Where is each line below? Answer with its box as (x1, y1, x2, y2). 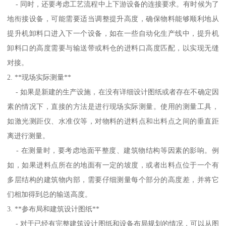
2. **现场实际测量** (7, 73, 72, 81)
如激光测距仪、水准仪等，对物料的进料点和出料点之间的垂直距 (7, 117, 219, 125)
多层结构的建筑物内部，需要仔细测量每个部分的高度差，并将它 (7, 175, 219, 184)
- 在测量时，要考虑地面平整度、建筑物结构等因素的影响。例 (7, 146, 219, 154)
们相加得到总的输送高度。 (7, 190, 92, 198)
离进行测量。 (7, 131, 50, 140)
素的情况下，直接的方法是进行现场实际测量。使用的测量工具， (7, 102, 219, 110)
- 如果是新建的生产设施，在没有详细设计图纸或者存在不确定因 (7, 87, 219, 96)
